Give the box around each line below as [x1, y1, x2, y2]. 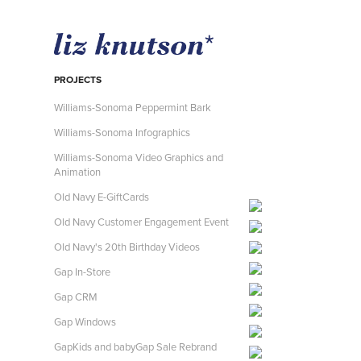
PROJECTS [54, 73, 102, 86]
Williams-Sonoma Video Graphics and [54, 150, 224, 164]
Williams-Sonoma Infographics [54, 125, 191, 139]
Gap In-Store [54, 264, 111, 279]
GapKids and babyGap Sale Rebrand [54, 339, 218, 354]
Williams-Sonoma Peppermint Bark [54, 100, 212, 114]
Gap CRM [54, 289, 98, 304]
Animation [54, 164, 102, 179]
